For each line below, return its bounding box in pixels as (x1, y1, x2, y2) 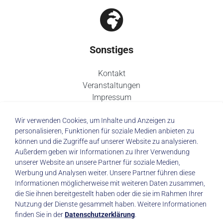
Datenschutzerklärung (65, 211, 135, 219)
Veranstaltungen (83, 81, 140, 91)
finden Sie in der (15, 211, 65, 219)
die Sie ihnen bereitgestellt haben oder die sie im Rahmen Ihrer (15, 190, 203, 198)
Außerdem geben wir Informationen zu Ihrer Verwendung (15, 148, 190, 156)
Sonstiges (90, 44, 133, 56)
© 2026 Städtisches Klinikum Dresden (29, 161, 194, 174)
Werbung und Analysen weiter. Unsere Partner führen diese (15, 169, 195, 177)
